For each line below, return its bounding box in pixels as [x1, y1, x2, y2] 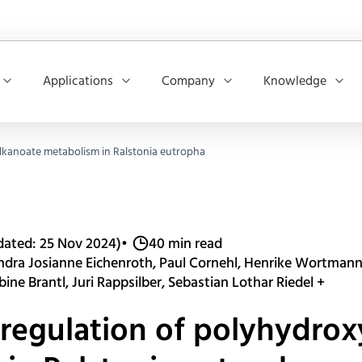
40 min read [149, 233, 222, 256]
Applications [43, 71, 113, 92]
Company [162, 71, 215, 92]
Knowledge [263, 71, 326, 92]
